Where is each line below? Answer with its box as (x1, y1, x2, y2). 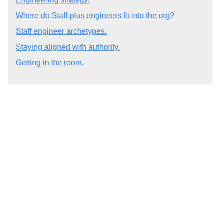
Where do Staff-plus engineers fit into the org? (16, 11, 174, 20)
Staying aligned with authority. (16, 42, 120, 51)
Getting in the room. (16, 58, 83, 67)
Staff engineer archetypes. (16, 27, 107, 35)
